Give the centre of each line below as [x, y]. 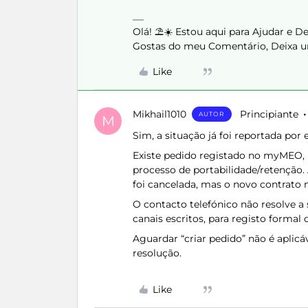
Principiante [269, 114]
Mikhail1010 [159, 114]
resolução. [157, 253]
